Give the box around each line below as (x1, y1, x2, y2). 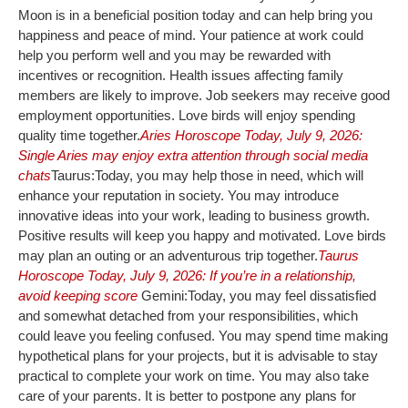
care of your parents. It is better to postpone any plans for (18, 387, 356, 403)
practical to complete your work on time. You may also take (18, 367, 369, 383)
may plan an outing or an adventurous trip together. (18, 247, 318, 263)
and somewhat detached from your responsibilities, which (18, 307, 358, 323)
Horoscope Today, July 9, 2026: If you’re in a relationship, (18, 267, 356, 283)
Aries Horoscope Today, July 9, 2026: (140, 127, 362, 143)
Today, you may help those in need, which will (95, 167, 363, 183)
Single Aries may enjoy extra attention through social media (18, 147, 368, 163)
